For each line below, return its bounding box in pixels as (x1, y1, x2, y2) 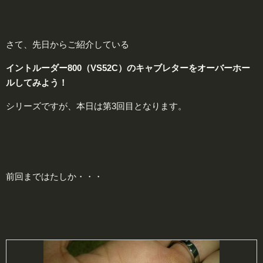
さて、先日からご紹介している (6, 39, 129, 49)
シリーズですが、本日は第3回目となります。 (6, 100, 187, 111)
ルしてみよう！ (6, 77, 68, 87)
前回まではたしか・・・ (6, 171, 103, 181)
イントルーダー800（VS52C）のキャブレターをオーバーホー (6, 62, 250, 73)
